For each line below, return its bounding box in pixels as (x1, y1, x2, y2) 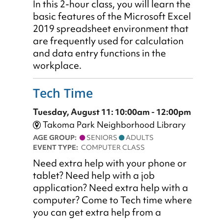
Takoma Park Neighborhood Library (41, 119, 186, 131)
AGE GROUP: (33, 133, 80, 143)
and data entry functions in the (33, 47, 166, 59)
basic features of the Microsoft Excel (33, 10, 191, 23)
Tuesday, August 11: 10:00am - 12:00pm (33, 106, 191, 118)
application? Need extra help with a (33, 182, 188, 194)
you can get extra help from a (33, 206, 161, 219)
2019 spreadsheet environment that (33, 22, 189, 35)
